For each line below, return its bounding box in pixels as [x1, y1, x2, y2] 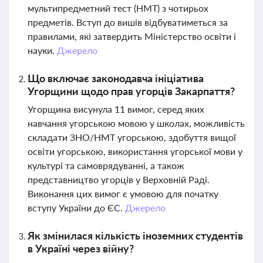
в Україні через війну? [28, 242, 134, 255]
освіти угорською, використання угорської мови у [28, 146, 242, 157]
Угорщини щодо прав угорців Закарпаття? [28, 85, 235, 97]
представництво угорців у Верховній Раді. [28, 174, 210, 185]
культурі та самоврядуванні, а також [28, 160, 184, 171]
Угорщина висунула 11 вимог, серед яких [28, 103, 204, 114]
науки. [28, 45, 57, 56]
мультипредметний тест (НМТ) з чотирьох [28, 2, 208, 14]
